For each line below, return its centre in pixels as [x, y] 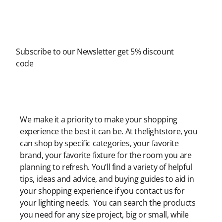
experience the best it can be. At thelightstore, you [109, 132]
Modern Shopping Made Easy [72, 103]
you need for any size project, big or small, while [105, 215]
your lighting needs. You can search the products [108, 203]
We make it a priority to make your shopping [99, 120]
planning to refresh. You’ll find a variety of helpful [106, 167]
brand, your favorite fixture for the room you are [106, 155]
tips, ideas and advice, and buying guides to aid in [107, 179]
